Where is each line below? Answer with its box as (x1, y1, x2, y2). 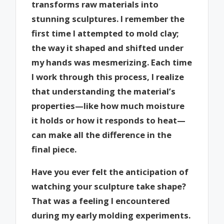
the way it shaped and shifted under (31, 42, 184, 54)
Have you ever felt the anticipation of (31, 165, 189, 177)
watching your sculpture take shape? (31, 180, 186, 192)
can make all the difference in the (31, 129, 172, 141)
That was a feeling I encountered (31, 194, 170, 206)
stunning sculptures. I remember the (31, 13, 185, 25)
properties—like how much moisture (31, 100, 185, 112)
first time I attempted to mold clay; (31, 27, 179, 39)
